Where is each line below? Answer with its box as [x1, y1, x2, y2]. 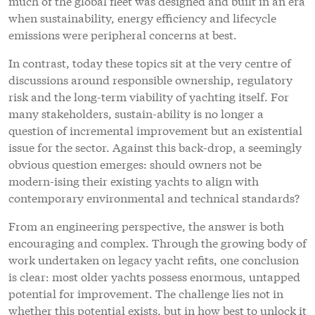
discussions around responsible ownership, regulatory [8, 70, 292, 87]
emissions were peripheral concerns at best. [8, 25, 237, 42]
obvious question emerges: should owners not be [8, 155, 262, 172]
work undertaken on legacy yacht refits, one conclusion [8, 250, 299, 267]
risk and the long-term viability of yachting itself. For [8, 87, 289, 104]
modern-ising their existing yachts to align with [8, 172, 259, 188]
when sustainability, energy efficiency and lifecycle [8, 8, 276, 25]
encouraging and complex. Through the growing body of [8, 233, 307, 250]
